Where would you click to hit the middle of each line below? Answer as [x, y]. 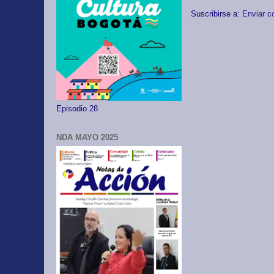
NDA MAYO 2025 [87, 138]
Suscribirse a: [217, 14]
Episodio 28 [77, 109]
